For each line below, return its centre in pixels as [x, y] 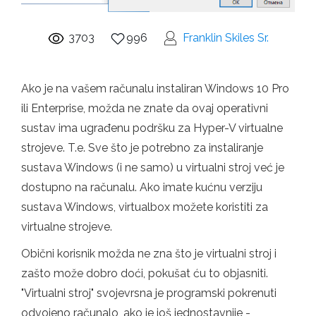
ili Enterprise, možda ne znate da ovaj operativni [145, 109]
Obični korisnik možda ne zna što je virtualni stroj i [149, 254]
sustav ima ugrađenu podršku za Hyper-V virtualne [152, 128]
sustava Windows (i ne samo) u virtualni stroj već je [153, 168]
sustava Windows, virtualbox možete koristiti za [145, 207]
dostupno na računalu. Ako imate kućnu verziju [142, 188]
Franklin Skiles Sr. [226, 38]
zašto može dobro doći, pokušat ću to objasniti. [145, 274]
